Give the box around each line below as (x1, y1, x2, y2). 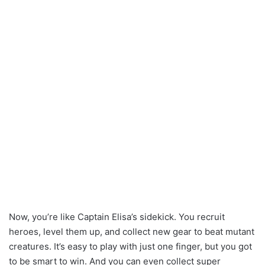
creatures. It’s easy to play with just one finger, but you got (9, 241, 252, 253)
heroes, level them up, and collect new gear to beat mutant (9, 226, 254, 238)
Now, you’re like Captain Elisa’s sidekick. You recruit (9, 211, 225, 223)
